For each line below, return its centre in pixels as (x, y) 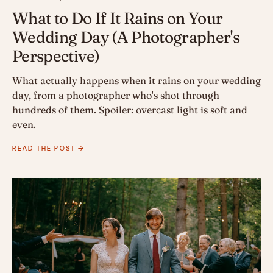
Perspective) (56, 56)
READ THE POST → (49, 148)
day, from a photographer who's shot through (116, 95)
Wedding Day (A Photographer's (126, 37)
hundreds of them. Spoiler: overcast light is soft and (130, 110)
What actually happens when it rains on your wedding (136, 81)
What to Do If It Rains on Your (118, 19)
